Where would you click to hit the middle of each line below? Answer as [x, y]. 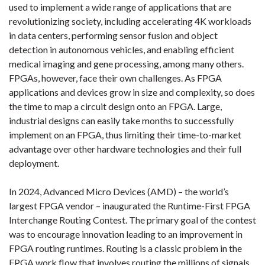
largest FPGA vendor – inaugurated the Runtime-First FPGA [130, 206]
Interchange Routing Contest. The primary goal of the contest [132, 220]
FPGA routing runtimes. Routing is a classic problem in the [125, 248]
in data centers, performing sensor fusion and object [113, 35]
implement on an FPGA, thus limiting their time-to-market [125, 135]
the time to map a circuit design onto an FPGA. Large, [115, 106]
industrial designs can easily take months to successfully [121, 120]
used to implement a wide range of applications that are [120, 7]
